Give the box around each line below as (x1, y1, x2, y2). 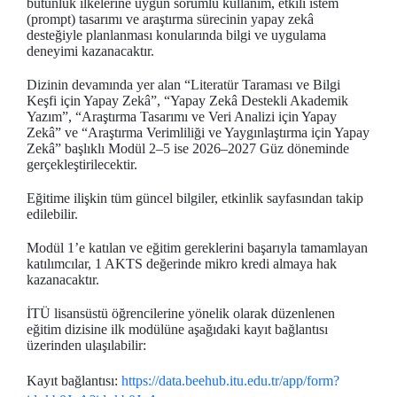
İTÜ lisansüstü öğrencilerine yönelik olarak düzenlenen (27, 306, 335, 321)
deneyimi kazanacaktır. (27, 43, 154, 58)
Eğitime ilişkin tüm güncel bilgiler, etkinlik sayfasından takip (27, 191, 363, 206)
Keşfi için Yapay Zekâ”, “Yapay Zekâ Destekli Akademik (27, 93, 348, 108)
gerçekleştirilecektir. (27, 157, 137, 172)
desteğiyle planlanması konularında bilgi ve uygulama (27, 27, 326, 43)
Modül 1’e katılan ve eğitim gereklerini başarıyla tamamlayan (27, 240, 368, 255)
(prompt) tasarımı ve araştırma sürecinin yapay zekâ (27, 12, 314, 27)
